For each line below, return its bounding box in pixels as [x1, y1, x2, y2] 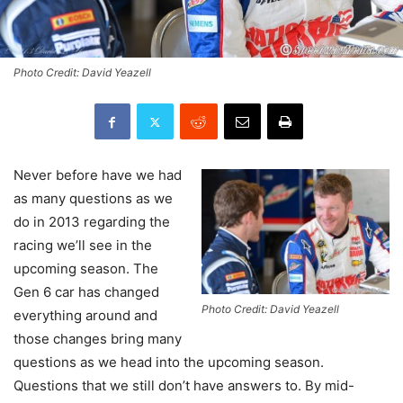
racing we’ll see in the [13, 237, 152, 255]
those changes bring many [13, 330, 182, 348]
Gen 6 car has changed [13, 283, 159, 301]
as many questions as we [13, 190, 173, 208]
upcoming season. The [13, 260, 158, 278]
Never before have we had [13, 166, 182, 184]
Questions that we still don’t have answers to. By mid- [13, 377, 354, 395]
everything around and [13, 307, 157, 325]
